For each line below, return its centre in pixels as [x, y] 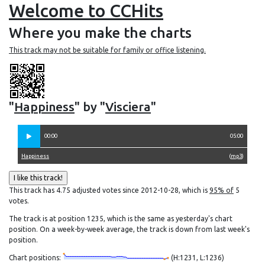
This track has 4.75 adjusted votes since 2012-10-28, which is [109, 190]
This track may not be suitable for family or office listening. [107, 50]
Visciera [128, 106]
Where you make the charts [100, 33]
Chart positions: [36, 258]
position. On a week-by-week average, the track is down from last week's [129, 229]
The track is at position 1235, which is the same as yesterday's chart [121, 219]
